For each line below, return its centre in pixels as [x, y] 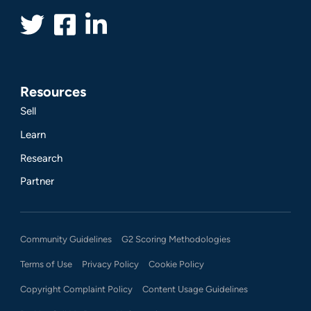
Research [42, 158]
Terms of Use [47, 264]
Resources [53, 91]
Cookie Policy [177, 264]
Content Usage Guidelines [195, 289]
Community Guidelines [66, 239]
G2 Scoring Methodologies [176, 239]
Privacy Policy [111, 264]
